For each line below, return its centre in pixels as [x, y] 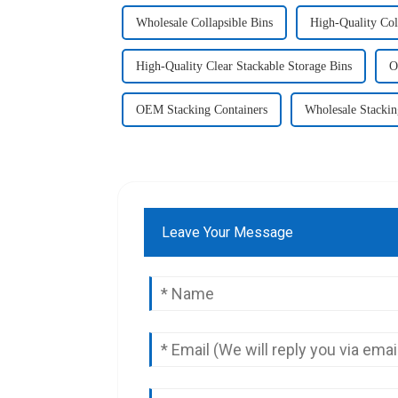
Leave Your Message [228, 232]
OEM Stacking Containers [202, 109]
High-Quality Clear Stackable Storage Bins [244, 66]
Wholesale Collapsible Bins [204, 22]
